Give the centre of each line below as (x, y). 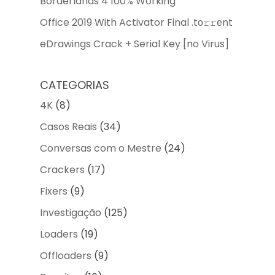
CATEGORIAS (74, 85)
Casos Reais (68, 126)
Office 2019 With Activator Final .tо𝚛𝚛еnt (136, 23)
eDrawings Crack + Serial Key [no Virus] (134, 44)
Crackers (62, 169)
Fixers (53, 191)
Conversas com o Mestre (100, 148)
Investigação (70, 212)
